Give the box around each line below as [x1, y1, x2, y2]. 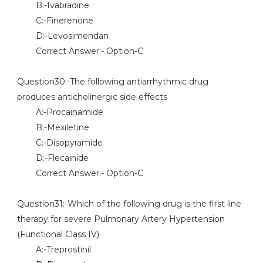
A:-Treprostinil [16, 244, 91, 255]
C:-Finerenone [16, 15, 93, 26]
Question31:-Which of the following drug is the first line [16, 198, 241, 209]
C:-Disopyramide [16, 137, 103, 148]
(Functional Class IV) [16, 229, 99, 240]
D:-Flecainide [16, 153, 89, 163]
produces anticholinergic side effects [16, 92, 167, 102]
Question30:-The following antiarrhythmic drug [16, 76, 208, 87]
